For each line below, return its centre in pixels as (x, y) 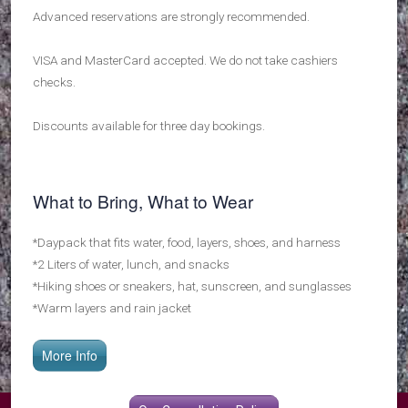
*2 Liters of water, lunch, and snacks (131, 264)
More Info (70, 355)
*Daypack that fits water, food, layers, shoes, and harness (187, 242)
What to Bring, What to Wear (143, 200)
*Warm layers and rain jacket (112, 307)
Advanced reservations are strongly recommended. (171, 16)
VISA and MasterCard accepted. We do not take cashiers (185, 60)
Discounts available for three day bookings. (149, 125)
